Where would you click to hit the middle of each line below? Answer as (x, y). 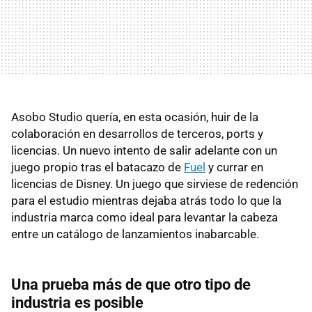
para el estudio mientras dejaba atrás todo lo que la (146, 200)
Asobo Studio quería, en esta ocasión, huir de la (135, 117)
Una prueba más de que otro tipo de (131, 284)
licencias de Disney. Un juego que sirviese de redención (155, 184)
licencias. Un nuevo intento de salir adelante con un (144, 150)
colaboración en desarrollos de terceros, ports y (137, 133)
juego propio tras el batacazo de (97, 167)
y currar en (234, 167)
